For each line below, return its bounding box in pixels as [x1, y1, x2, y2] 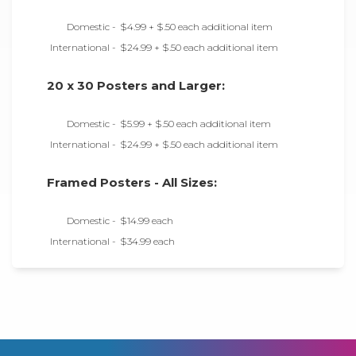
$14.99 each [120, 214, 173, 226]
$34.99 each [120, 234, 175, 247]
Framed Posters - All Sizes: [47, 174, 217, 190]
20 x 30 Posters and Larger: [47, 77, 225, 93]
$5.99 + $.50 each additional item [120, 117, 271, 130]
